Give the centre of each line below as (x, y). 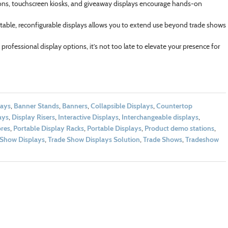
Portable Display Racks (48, 129)
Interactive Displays (88, 117)
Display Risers (33, 117)
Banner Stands (36, 106)
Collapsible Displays (122, 106)
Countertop (174, 106)
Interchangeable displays (160, 117)
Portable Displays (114, 129)
